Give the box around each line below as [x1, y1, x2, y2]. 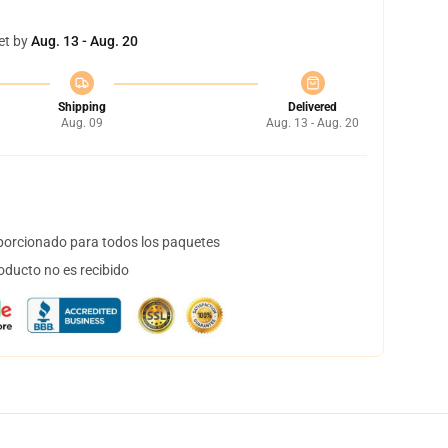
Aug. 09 [60, 116, 103, 130]
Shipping [57, 100, 106, 114]
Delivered [288, 100, 337, 114]
